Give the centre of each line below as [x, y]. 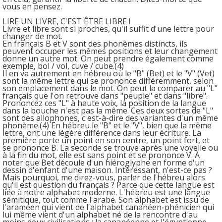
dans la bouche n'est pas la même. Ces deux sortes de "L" [108, 110]
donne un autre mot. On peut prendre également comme [108, 58]
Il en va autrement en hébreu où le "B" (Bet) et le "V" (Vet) [109, 73]
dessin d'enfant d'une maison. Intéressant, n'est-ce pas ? [107, 170]
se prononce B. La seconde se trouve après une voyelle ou [110, 147]
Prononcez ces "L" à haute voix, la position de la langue [104, 103]
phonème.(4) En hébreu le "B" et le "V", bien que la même [107, 125]
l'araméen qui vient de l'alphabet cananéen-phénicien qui [108, 207]
